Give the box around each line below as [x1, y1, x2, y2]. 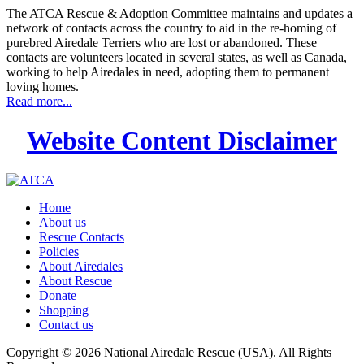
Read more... [6, 93, 72, 108]
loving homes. [6, 79, 79, 93]
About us [39, 215, 86, 230]
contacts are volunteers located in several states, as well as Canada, [6, 50, 347, 64]
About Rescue [39, 274, 112, 288]
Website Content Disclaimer [27, 125, 337, 155]
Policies [39, 245, 79, 259]
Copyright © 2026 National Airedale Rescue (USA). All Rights [6, 345, 331, 360]
